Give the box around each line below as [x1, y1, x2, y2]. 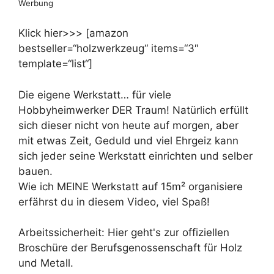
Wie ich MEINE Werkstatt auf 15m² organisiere [18, 180, 243, 193]
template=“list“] [18, 57, 92, 70]
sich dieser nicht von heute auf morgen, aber [18, 119, 239, 131]
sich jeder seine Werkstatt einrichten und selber [18, 149, 253, 162]
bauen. [18, 165, 53, 177]
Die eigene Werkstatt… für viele [18, 88, 171, 101]
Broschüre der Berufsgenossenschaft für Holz [18, 242, 242, 254]
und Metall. [18, 257, 73, 269]
